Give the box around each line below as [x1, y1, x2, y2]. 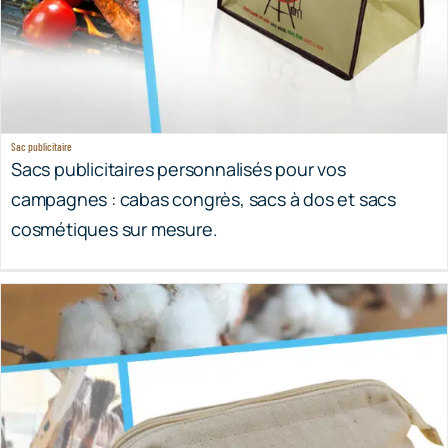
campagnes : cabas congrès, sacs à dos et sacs [10, 145, 396, 170]
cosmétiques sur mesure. [10, 175, 218, 200]
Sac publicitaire [10, 98, 72, 112]
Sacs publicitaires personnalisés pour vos [10, 115, 346, 140]
